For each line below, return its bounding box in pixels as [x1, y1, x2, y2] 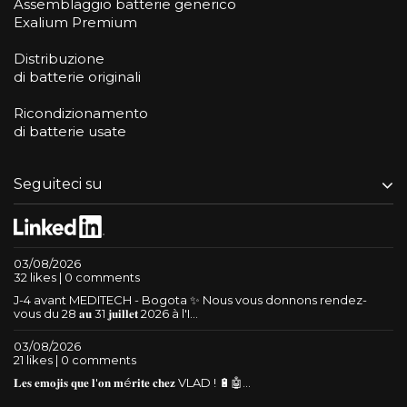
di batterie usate [14, 123, 126, 140]
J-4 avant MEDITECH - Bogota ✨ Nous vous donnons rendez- [14, 292, 367, 307]
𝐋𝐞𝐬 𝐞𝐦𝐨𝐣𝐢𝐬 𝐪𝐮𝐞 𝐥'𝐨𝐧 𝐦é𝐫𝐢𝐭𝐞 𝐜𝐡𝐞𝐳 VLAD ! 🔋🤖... [14, 374, 251, 390]
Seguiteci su [14, 175, 103, 193]
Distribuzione [14, 50, 104, 67]
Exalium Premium [14, 14, 137, 31]
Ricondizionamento [14, 104, 148, 122]
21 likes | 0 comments [14, 352, 136, 367]
